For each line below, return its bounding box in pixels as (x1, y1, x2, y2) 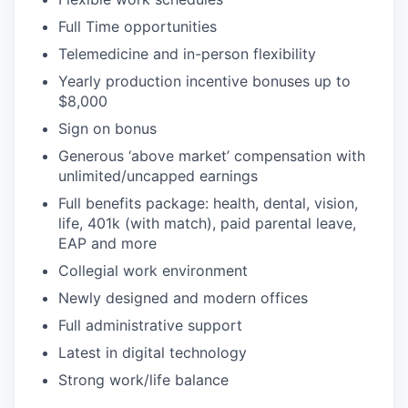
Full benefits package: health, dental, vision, (58, 194, 358, 213)
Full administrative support (58, 316, 242, 335)
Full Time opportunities (58, 17, 217, 36)
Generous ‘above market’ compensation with (58, 147, 365, 166)
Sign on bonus (58, 119, 157, 138)
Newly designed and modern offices (58, 289, 308, 308)
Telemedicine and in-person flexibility (58, 45, 316, 64)
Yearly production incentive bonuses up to (58, 72, 351, 91)
